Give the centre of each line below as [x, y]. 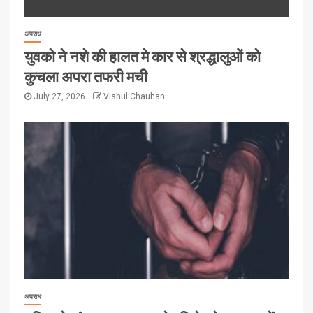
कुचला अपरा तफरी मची [86, 76]
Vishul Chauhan [134, 96]
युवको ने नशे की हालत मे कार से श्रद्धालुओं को [143, 56]
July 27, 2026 [59, 96]
